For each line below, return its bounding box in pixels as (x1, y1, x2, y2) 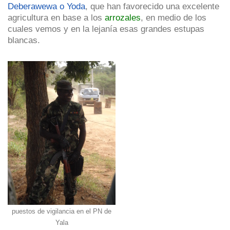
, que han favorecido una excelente (85, 1, 219, 11)
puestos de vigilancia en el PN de (12, 207, 111, 216)
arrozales (105, 12, 141, 22)
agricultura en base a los (8, 12, 105, 22)
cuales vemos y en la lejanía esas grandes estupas (8, 24, 204, 33)
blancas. (8, 35, 40, 45)
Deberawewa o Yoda (8, 1, 85, 11)
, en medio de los (141, 12, 206, 22)
